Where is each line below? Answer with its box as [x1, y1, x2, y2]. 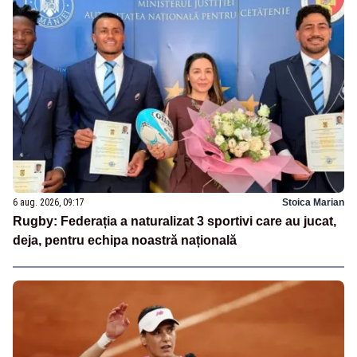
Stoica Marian [282, 196, 344, 208]
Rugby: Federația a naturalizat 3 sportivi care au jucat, [13, 214, 336, 228]
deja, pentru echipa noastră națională [13, 233, 237, 247]
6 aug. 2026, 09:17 [13, 196, 84, 208]
